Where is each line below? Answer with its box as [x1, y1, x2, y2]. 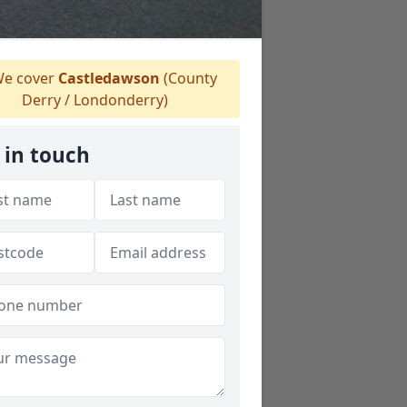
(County [159, 68, 217, 88]
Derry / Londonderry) [21, 90, 168, 110]
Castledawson [57, 68, 160, 88]
